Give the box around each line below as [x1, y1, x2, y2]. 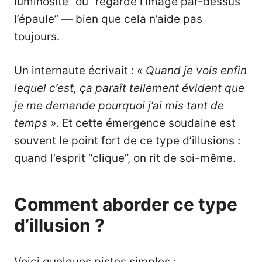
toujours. [14, 29, 60, 43]
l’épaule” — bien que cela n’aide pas [14, 12, 202, 26]
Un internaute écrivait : [14, 64, 137, 78]
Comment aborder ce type [14, 194, 237, 215]
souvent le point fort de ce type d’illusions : [14, 134, 240, 148]
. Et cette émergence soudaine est [56, 116, 236, 130]
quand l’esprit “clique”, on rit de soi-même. [14, 151, 236, 166]
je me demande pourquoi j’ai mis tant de [14, 99, 224, 113]
